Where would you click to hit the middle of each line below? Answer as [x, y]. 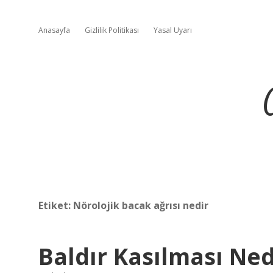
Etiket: [56, 205]
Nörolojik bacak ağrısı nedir [141, 205]
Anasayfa [54, 30]
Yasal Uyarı [173, 30]
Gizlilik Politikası [112, 30]
